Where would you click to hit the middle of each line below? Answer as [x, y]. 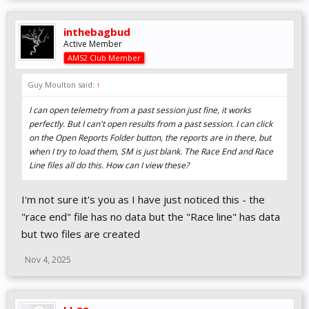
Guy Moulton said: [62, 84]
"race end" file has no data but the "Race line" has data [151, 217]
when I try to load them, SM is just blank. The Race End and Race [151, 151]
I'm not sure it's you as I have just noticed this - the [143, 199]
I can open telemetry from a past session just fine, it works [140, 110]
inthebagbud [97, 32]
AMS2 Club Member [104, 58]
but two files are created [81, 234]
